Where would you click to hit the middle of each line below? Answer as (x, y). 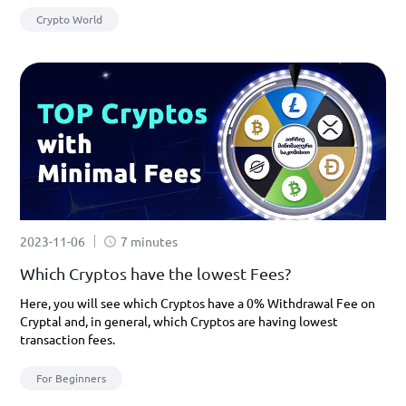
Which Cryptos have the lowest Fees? (155, 273)
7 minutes (149, 241)
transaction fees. (68, 339)
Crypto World (69, 19)
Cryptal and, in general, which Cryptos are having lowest (179, 321)
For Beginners (71, 378)
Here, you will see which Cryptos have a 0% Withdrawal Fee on (198, 303)
